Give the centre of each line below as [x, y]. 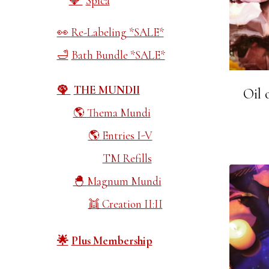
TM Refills [127, 158]
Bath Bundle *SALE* [118, 55]
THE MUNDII [107, 90]
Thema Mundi [119, 113]
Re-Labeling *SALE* [117, 32]
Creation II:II [132, 204]
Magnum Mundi [124, 181]
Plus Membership [112, 240]
